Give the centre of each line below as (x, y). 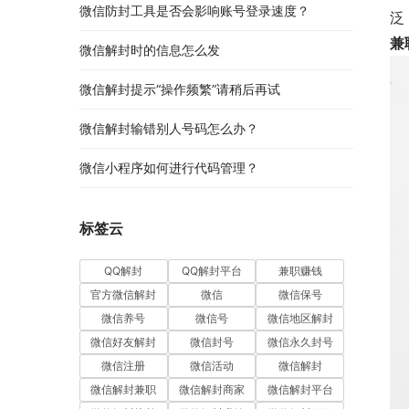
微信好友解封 (124, 342)
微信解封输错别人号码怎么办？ (169, 129)
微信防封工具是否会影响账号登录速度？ (194, 11)
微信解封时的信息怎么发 (150, 50)
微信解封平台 (300, 390)
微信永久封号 (300, 342)
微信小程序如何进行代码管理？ (169, 168)
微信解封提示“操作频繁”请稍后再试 (180, 89)
